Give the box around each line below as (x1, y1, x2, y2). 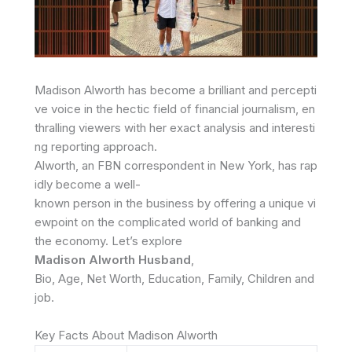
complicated (118, 214, 189, 229)
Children (247, 271, 295, 286)
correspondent (124, 158, 207, 173)
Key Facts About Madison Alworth (35, 328, 218, 343)
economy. (55, 233, 112, 248)
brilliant (208, 82, 248, 97)
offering (214, 196, 259, 211)
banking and (236, 214, 301, 229)
